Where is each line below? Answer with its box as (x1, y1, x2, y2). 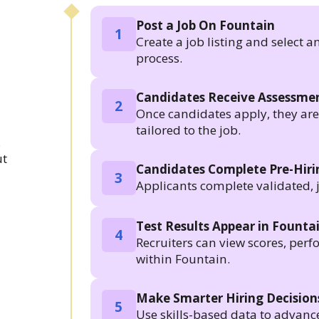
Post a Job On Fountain (135, 16, 275, 33)
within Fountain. (135, 250, 230, 267)
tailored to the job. (135, 121, 241, 138)
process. (135, 49, 182, 66)
